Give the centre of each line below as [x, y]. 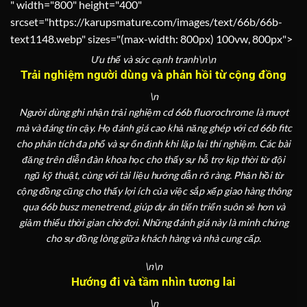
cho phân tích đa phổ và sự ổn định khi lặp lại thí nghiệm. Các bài [153, 143]
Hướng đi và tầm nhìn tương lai [153, 282]
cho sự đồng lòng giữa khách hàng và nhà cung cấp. [153, 238]
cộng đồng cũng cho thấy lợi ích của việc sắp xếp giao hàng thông [153, 191]
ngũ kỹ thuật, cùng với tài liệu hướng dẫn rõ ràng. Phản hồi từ [153, 175]
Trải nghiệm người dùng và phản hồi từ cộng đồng [153, 75]
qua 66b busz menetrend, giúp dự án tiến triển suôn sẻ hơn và [153, 206]
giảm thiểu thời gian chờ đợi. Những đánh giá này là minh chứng [153, 222]
